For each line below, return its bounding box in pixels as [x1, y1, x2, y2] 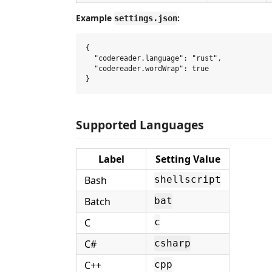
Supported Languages [76, 116, 204, 133]
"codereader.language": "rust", [86, 54, 222, 63]
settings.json [114, 13, 177, 23]
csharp [154, 237, 191, 250]
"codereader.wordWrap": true [86, 64, 209, 73]
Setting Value [155, 152, 220, 166]
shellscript [154, 174, 221, 186]
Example [76, 12, 114, 24]
